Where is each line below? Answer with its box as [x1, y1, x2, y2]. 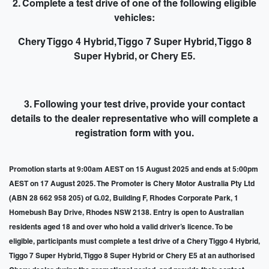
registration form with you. [75, 129, 194, 138]
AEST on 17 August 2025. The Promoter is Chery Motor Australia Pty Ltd [9, 180, 255, 187]
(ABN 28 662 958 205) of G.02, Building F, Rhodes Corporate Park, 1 [9, 195, 238, 202]
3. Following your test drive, [24, 100, 148, 109]
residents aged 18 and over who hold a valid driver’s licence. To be [9, 223, 233, 231]
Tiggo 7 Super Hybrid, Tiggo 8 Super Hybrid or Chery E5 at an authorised [9, 252, 255, 259]
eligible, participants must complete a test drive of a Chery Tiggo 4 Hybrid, [9, 238, 260, 245]
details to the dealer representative [11, 115, 168, 124]
